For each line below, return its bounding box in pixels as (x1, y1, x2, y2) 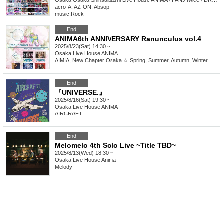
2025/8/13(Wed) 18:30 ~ (55, 150, 113, 156)
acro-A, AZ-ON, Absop (55, 4, 109, 10)
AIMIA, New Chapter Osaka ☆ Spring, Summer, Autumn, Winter (55, 57, 208, 64)
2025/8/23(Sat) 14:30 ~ (55, 43, 110, 50)
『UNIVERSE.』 (55, 88, 106, 97)
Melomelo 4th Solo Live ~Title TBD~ (55, 141, 176, 150)
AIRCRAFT (55, 111, 82, 117)
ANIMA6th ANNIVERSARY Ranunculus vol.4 (55, 35, 201, 43)
